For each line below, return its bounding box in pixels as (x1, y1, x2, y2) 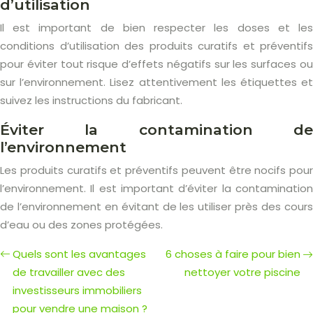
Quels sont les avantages (13, 246, 146, 261)
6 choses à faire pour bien (166, 246, 300, 261)
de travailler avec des (13, 264, 125, 279)
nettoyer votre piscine (184, 264, 300, 279)
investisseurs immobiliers (13, 282, 142, 298)
